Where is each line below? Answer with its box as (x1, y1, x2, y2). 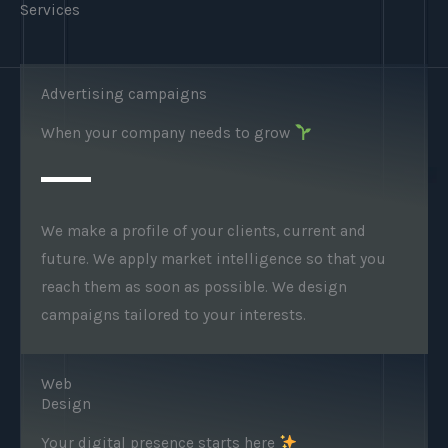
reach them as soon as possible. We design (41, 278, 347, 296)
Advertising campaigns (41, 85, 207, 103)
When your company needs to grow (41, 124, 294, 142)
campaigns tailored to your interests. (41, 306, 306, 324)
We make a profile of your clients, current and (41, 222, 366, 240)
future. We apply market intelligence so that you (41, 250, 386, 268)
